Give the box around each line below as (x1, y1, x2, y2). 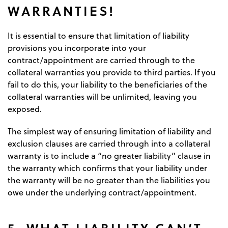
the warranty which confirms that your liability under (8, 162, 207, 174)
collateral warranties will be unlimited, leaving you (8, 91, 197, 103)
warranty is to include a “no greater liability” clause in (8, 150, 211, 162)
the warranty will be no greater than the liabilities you (8, 175, 210, 186)
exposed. (8, 103, 42, 115)
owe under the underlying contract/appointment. (8, 187, 196, 198)
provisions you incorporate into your (8, 42, 146, 54)
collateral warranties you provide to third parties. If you (8, 67, 216, 78)
